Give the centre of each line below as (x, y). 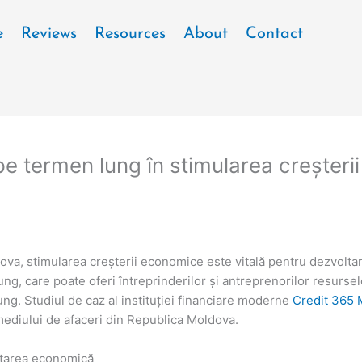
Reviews (48, 34)
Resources (130, 34)
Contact (274, 34)
